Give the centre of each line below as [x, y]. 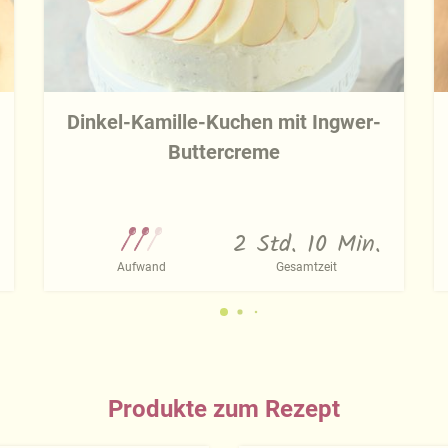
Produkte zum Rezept [224, 409]
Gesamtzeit [306, 267]
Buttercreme [224, 152]
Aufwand [141, 267]
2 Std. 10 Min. [306, 246]
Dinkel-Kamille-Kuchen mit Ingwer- [224, 122]
